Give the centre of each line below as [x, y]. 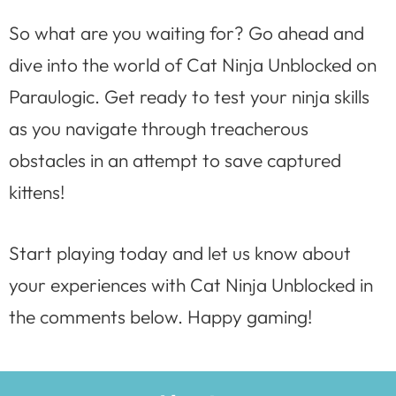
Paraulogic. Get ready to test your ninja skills [189, 96]
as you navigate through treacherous [159, 128]
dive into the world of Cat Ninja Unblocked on [193, 64]
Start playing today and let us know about [180, 253]
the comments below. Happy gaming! [160, 317]
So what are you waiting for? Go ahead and [187, 32]
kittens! [37, 191]
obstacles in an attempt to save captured [175, 160]
